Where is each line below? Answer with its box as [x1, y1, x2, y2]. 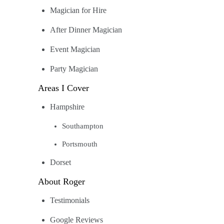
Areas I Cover [38, 83, 89, 93]
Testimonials [50, 196, 89, 205]
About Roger [38, 176, 85, 187]
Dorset [50, 158, 71, 167]
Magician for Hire [50, 6, 106, 15]
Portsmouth [62, 140, 97, 148]
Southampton [62, 122, 103, 130]
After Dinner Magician [50, 25, 122, 35]
